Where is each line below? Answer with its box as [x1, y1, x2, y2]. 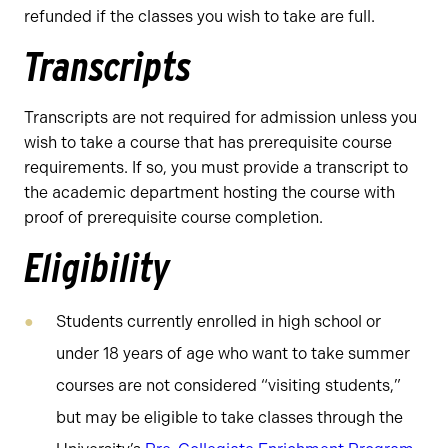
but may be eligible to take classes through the [56, 408, 403, 427]
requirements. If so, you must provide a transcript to [24, 158, 408, 177]
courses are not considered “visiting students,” [56, 376, 401, 395]
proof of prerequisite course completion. [24, 208, 323, 227]
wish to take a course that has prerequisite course [24, 133, 392, 152]
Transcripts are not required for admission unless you [24, 108, 417, 127]
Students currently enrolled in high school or [56, 312, 381, 331]
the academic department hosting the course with [24, 183, 395, 202]
